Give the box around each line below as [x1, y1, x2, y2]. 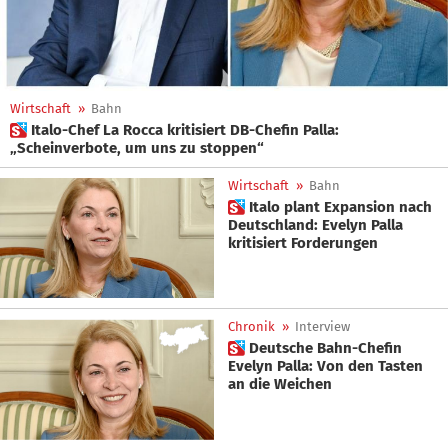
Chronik [228, 319, 275, 335]
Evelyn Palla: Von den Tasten [228, 357, 423, 376]
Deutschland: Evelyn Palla [228, 216, 403, 234]
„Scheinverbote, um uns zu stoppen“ [10, 139, 264, 157]
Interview [295, 319, 350, 335]
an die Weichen [228, 375, 332, 394]
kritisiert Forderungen [228, 234, 378, 252]
